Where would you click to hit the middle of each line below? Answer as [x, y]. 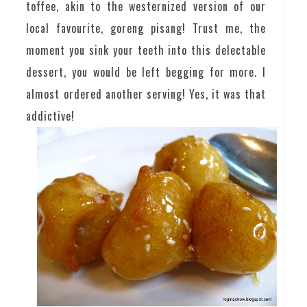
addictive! [51, 115]
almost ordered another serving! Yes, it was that [146, 94]
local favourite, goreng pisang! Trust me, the [146, 28]
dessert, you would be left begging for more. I [146, 72]
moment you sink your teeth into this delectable [146, 50]
